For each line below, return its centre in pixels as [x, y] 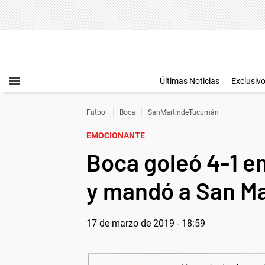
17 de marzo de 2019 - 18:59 [146, 223]
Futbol [97, 112]
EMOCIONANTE [116, 135]
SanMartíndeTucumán [183, 112]
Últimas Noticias [190, 81]
